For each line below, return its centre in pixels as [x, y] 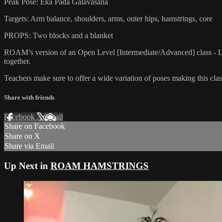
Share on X [22, 136]
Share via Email [29, 146]
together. [17, 61]
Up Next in [27, 166]
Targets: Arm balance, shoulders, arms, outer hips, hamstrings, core [108, 18]
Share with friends [29, 98]
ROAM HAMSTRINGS [100, 166]
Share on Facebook [35, 126]
